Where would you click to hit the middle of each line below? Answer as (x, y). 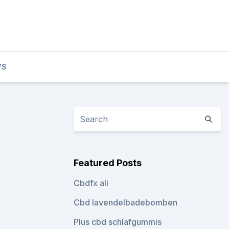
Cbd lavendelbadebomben (126, 202)
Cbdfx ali (91, 183)
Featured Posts (108, 163)
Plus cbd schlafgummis (118, 222)
